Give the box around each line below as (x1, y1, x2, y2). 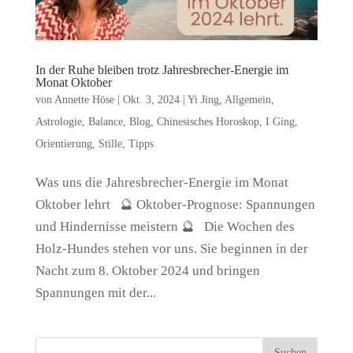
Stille (98, 137, 122, 150)
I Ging (265, 115, 295, 128)
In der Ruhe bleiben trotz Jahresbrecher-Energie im (35, 62, 288, 76)
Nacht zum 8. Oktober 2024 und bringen (35, 262, 260, 278)
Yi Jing (187, 93, 219, 106)
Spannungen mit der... (35, 284, 156, 300)
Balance (87, 115, 123, 128)
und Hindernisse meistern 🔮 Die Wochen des (35, 218, 295, 234)
